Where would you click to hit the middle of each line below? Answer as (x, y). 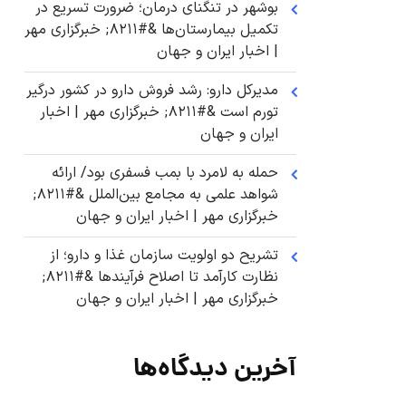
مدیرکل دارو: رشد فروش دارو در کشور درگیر (152, 91)
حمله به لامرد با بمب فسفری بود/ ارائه (165, 174)
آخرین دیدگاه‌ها (215, 371)
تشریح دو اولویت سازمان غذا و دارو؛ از (164, 256)
